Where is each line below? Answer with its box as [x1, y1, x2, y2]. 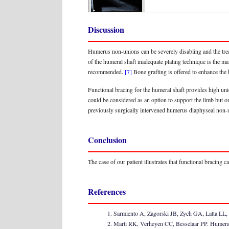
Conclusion [88, 134, 127, 146]
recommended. [88, 67, 125, 76]
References [88, 186, 126, 197]
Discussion [88, 24, 124, 35]
